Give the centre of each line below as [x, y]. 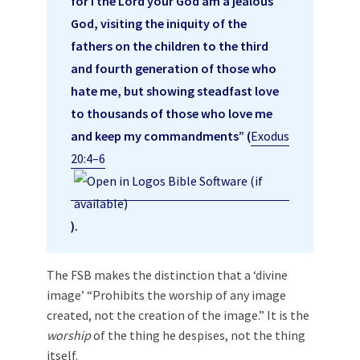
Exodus [270, 136]
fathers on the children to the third [170, 46]
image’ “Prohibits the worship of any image [166, 295]
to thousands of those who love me [172, 114]
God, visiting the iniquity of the [159, 24]
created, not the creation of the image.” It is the [178, 315]
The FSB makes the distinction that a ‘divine [167, 275]
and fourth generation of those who [174, 69]
